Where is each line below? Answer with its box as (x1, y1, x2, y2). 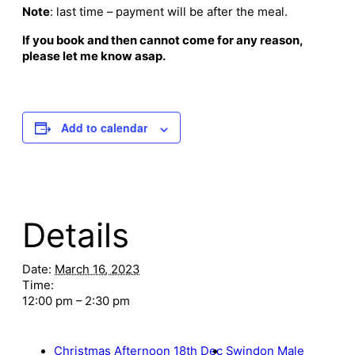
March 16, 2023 (55, 262, 139, 277)
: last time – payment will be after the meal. (50, 5, 288, 20)
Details (22, 215, 129, 256)
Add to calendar (61, 120, 147, 136)
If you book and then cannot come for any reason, (22, 33, 303, 48)
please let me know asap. (22, 49, 166, 64)
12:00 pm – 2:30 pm (22, 294, 130, 309)
